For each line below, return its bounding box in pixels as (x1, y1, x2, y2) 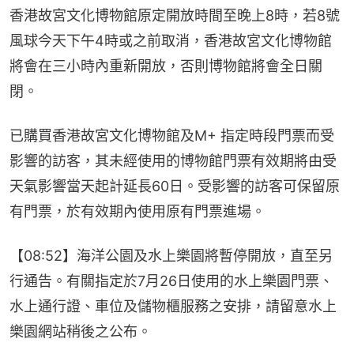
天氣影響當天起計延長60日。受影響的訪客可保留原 (9, 177, 340, 194)
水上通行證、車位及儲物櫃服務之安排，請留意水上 (9, 297, 337, 314)
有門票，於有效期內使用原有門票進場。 (9, 202, 265, 220)
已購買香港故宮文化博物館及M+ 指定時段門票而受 (9, 126, 334, 144)
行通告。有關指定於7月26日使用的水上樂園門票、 (9, 272, 333, 289)
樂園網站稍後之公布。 (9, 322, 152, 340)
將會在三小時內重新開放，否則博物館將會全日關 (9, 57, 322, 74)
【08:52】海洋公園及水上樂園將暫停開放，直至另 (9, 247, 333, 264)
